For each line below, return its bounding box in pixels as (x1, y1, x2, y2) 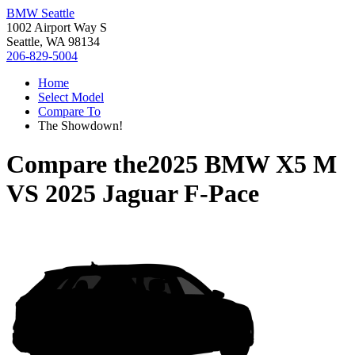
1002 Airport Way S (6, 21, 107, 34)
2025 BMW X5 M (147, 150, 337, 179)
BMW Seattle (6, 6, 74, 20)
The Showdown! (38, 119, 123, 132)
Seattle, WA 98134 (6, 35, 100, 48)
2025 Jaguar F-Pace (45, 179, 259, 208)
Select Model (38, 90, 104, 104)
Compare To (38, 105, 101, 118)
